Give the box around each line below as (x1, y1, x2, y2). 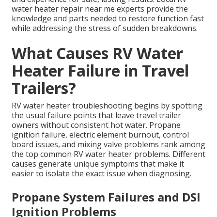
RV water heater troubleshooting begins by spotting (12, 100, 202, 111)
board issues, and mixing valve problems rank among (12, 139, 205, 150)
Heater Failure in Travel (12, 60, 189, 81)
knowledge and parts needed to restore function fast (12, 13, 204, 24)
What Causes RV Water (12, 43, 183, 64)
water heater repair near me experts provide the (12, 3, 188, 15)
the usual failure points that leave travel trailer (12, 110, 181, 121)
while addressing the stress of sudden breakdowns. (12, 23, 198, 34)
